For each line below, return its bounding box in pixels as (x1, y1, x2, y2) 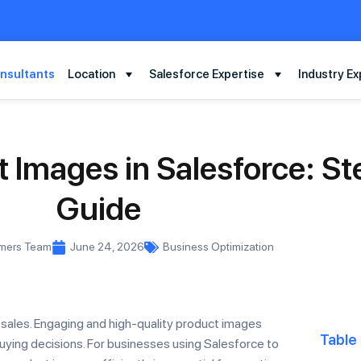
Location (68, 67, 116, 81)
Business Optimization (163, 240, 274, 253)
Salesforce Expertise (149, 67, 265, 81)
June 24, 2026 (70, 240, 144, 253)
